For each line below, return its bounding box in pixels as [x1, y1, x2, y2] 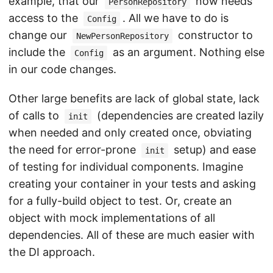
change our [9, 29, 70, 41]
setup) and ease [171, 143, 256, 156]
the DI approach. [9, 246, 95, 258]
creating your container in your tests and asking [9, 177, 256, 190]
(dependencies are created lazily [94, 109, 264, 122]
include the [9, 46, 68, 58]
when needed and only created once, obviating [9, 126, 252, 139]
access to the [9, 12, 81, 24]
